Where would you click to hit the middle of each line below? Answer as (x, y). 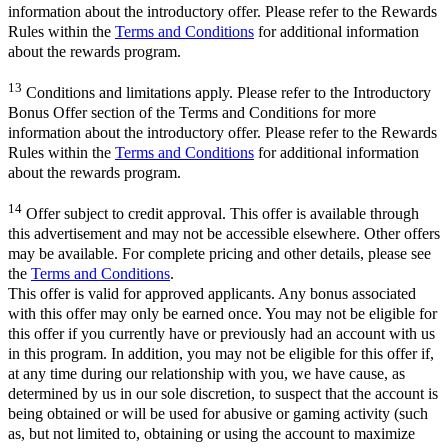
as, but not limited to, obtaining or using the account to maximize (211, 434)
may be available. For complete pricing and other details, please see (219, 254)
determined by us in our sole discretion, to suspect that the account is (223, 394)
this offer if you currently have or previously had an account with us (221, 334)
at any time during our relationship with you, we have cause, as (206, 374)
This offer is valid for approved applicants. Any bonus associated (212, 294)
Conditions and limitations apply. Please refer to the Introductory (226, 92)
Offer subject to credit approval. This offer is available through (220, 214)
